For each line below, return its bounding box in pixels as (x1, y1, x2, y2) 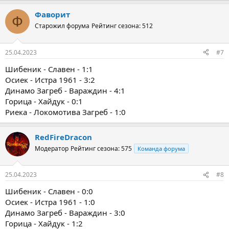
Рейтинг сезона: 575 (71, 144, 132, 153)
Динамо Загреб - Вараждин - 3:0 (5, 208, 125, 218)
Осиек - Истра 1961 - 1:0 (5, 197, 95, 207)
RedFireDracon (35, 131, 92, 142)
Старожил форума (35, 21, 89, 30)
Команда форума (138, 144, 185, 152)
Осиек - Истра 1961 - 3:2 (5, 74, 95, 85)
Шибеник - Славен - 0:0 (5, 186, 93, 196)
